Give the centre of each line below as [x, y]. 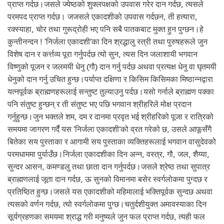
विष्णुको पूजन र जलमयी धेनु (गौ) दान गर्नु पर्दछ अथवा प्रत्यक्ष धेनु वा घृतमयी [112, 67]
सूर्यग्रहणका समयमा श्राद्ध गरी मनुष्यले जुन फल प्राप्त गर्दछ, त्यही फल [106, 217]
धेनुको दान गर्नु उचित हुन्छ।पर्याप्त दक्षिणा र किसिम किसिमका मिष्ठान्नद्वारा [110, 79]
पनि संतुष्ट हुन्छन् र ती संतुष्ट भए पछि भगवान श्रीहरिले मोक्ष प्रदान [99, 104]
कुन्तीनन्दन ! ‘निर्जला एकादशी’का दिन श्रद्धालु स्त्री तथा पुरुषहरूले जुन [107, 42]
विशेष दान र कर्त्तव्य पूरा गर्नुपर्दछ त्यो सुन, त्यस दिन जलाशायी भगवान [102, 54]
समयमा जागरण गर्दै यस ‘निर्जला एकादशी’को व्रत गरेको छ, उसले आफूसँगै [109, 129]
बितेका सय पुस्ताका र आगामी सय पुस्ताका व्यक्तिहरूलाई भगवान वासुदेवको [112, 142]
